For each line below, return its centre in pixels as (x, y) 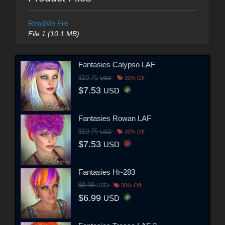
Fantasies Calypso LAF (117, 65)
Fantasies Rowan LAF (115, 119)
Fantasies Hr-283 (107, 172)
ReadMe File (48, 23)
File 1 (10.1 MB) (53, 33)
